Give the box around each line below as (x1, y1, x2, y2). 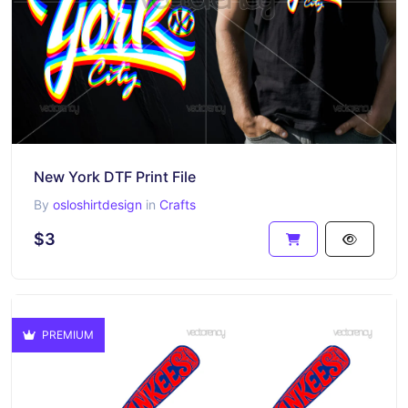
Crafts (159, 197, 196, 212)
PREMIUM (39, 328, 94, 342)
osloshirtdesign (53, 197, 142, 212)
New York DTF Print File (34, 168, 196, 186)
